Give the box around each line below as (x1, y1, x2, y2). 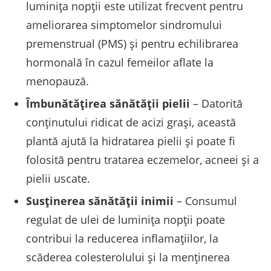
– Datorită (190, 96, 243, 111)
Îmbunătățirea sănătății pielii (26, 96, 190, 111)
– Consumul (174, 194, 237, 209)
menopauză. (26, 73, 89, 88)
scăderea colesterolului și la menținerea (26, 250, 230, 265)
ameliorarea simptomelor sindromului (26, 17, 222, 32)
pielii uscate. (26, 171, 90, 186)
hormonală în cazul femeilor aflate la (26, 54, 214, 70)
